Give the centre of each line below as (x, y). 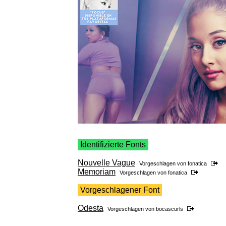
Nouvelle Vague (106, 163)
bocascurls (169, 209)
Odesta (91, 208)
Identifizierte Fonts (113, 145)
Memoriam (97, 172)
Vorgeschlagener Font (120, 190)
